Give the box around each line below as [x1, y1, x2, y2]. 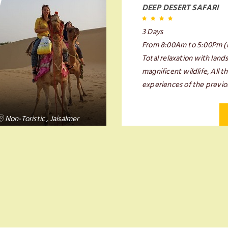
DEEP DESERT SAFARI [142, 1, 219, 14]
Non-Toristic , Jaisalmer [5, 112, 79, 125]
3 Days [142, 25, 163, 38]
